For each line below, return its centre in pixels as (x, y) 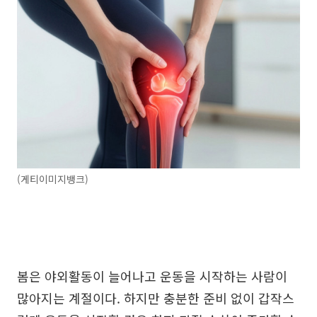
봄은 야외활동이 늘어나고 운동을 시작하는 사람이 (152, 276)
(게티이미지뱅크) (53, 179)
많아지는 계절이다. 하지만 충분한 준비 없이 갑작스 (156, 298)
